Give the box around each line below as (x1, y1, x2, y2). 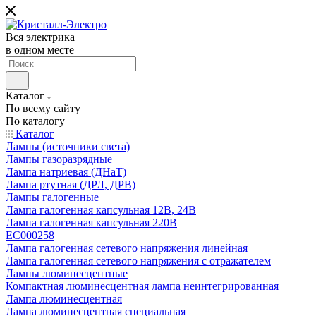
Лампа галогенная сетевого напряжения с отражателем (6, 255, 271, 267)
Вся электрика (6, 31, 75, 43)
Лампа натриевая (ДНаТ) (6, 166, 126, 178)
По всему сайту (6, 102, 80, 114)
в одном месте (6, 44, 74, 56)
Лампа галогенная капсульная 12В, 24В (6, 204, 196, 216)
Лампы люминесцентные (6, 267, 128, 279)
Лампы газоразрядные (6, 153, 112, 165)
